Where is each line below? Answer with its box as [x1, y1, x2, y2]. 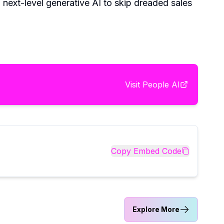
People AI [142, 79, 180, 89]
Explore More [132, 204, 179, 213]
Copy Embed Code [111, 145, 181, 156]
